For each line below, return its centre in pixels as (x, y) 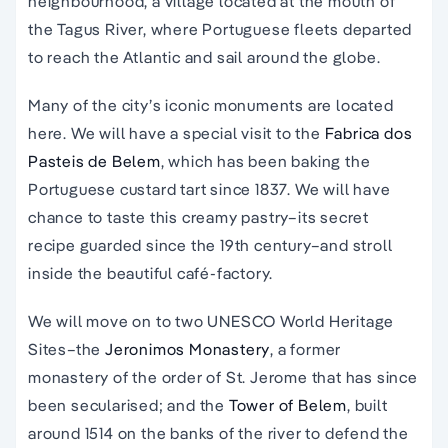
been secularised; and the (128, 405)
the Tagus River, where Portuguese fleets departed (220, 29)
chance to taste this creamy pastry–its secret (198, 217)
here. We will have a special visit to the (176, 133)
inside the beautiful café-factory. (151, 273)
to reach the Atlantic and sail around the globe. (204, 57)
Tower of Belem (288, 405)
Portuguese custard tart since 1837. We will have (209, 189)
